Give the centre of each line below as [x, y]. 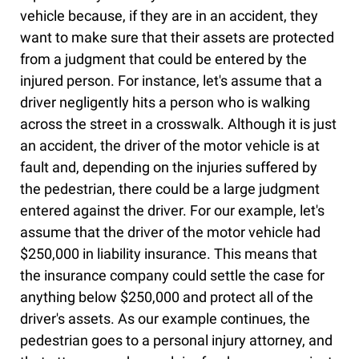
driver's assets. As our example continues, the [165, 319]
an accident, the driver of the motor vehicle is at [170, 146]
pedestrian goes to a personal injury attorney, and [176, 341]
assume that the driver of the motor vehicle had [170, 232]
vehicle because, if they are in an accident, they [169, 16]
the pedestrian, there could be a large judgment [170, 189]
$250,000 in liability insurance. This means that [169, 254]
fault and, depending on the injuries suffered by [169, 167]
